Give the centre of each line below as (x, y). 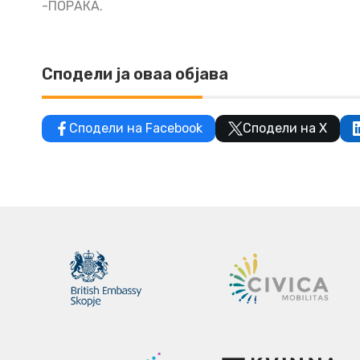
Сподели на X (285, 128)
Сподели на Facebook (136, 128)
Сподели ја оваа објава (135, 74)
